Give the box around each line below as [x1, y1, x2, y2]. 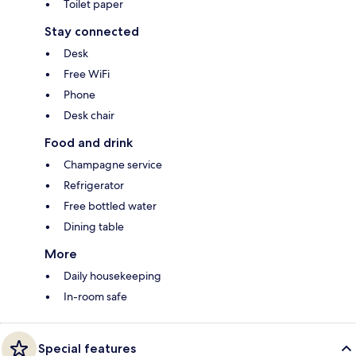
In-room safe [64, 288, 127, 304]
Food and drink [44, 134, 133, 150]
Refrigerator [64, 177, 124, 192]
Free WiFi [64, 66, 110, 81]
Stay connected [44, 23, 139, 39]
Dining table [64, 219, 124, 234]
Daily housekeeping [64, 268, 161, 283]
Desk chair [64, 107, 114, 122]
